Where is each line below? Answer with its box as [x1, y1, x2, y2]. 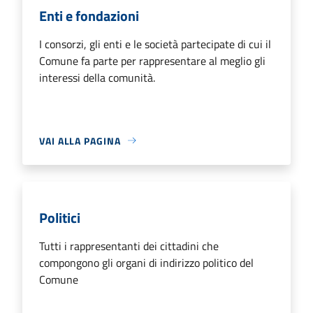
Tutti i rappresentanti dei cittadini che [39, 237, 219, 254]
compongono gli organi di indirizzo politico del [39, 254, 254, 271]
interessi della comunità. [39, 68, 155, 86]
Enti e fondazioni [39, 4, 139, 27]
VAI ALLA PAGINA [39, 133, 121, 148]
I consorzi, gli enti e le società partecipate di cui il [39, 35, 271, 52]
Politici [39, 206, 80, 228]
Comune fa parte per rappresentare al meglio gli [39, 52, 265, 69]
